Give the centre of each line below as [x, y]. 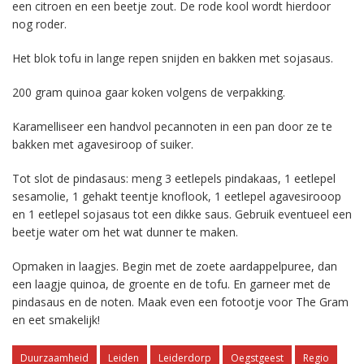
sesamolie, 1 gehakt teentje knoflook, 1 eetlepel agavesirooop [177, 196]
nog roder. [39, 24]
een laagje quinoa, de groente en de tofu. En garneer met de [171, 284]
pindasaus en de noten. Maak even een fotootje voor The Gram [180, 302]
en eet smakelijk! [56, 320]
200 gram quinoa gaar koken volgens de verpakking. [149, 92]
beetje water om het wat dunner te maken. [125, 232]
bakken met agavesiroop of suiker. [103, 144]
